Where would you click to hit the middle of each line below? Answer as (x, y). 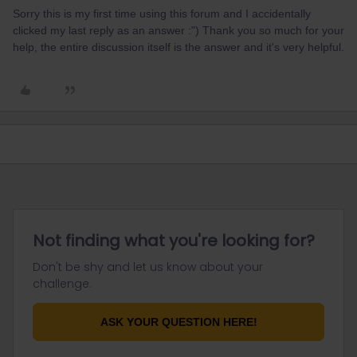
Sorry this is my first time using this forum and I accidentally (162, 14)
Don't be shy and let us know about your (148, 267)
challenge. (62, 284)
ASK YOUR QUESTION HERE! (178, 322)
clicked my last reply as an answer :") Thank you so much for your (178, 30)
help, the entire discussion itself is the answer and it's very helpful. (178, 47)
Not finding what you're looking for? (174, 241)
